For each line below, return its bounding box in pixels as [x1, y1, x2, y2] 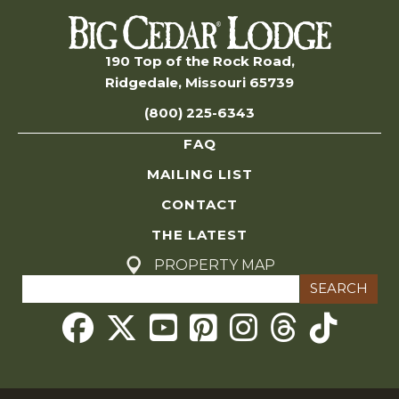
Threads [268, 312, 330, 330]
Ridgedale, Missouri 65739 [105, 73, 294, 91]
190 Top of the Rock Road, [104, 52, 295, 69]
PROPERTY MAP [153, 256, 275, 274]
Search [20, 273, 70, 291]
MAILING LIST [146, 165, 253, 183]
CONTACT [161, 195, 238, 213]
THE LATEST [151, 225, 248, 243]
